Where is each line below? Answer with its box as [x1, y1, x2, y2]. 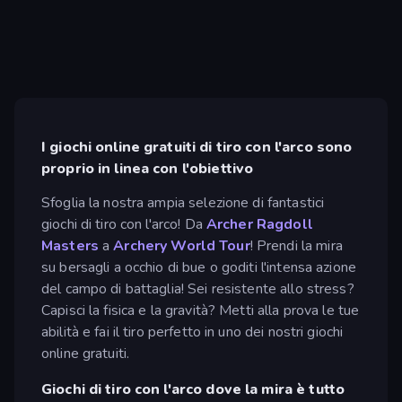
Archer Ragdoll [205, 214, 313, 234]
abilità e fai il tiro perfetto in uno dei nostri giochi [41, 321, 344, 342]
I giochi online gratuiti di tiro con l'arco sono [41, 137, 353, 158]
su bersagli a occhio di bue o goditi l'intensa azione [41, 257, 356, 277]
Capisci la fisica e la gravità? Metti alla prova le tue [41, 300, 360, 320]
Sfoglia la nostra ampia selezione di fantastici [41, 192, 325, 213]
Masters [41, 235, 99, 256]
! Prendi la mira [249, 235, 343, 256]
